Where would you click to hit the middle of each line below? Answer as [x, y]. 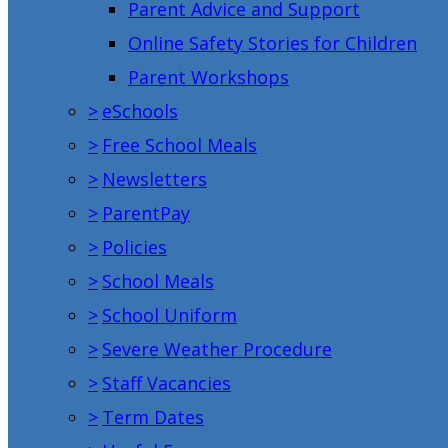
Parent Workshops [208, 76]
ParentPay [146, 212]
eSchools [140, 110]
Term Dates [153, 416]
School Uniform [169, 314]
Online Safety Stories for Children [272, 42]
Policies [134, 246]
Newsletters [154, 178]
